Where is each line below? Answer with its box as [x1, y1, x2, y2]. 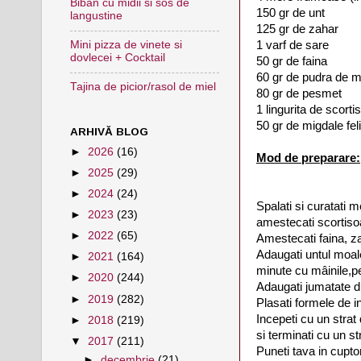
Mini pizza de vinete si [70, 39, 182, 52]
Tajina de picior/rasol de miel [70, 81, 216, 93]
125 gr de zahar [256, 23, 338, 36]
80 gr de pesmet [256, 87, 342, 101]
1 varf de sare [256, 39, 329, 52]
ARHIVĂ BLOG [70, 125, 148, 138]
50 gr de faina [256, 55, 327, 68]
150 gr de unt [256, 6, 325, 20]
